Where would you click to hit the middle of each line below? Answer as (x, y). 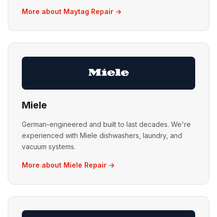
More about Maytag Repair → (72, 11)
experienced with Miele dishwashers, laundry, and (102, 135)
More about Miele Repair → (68, 165)
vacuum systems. (49, 147)
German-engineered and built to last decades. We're (106, 124)
